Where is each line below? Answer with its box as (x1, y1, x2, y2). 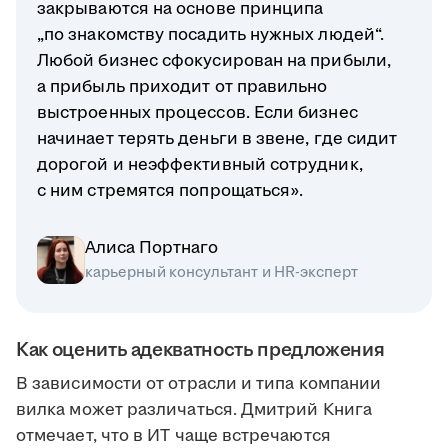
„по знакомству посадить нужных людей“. (37, 23, 385, 48)
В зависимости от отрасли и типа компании (16, 372, 382, 397)
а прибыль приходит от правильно (37, 75, 328, 100)
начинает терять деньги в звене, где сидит (37, 127, 398, 152)
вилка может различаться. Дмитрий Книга (16, 398, 373, 423)
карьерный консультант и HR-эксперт (85, 262, 359, 284)
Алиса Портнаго (85, 236, 218, 261)
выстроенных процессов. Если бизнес (37, 101, 358, 126)
